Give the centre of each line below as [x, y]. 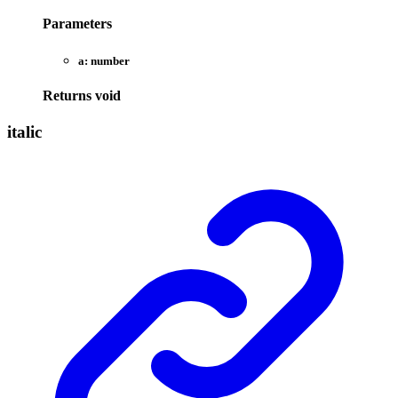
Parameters [77, 24]
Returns [69, 95]
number [110, 60]
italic [24, 131]
